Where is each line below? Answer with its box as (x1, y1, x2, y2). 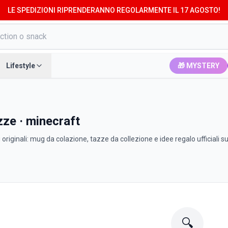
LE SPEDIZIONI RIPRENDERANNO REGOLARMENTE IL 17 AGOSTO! (8, 6, 220, 14)
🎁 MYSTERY (178, 62, 219, 70)
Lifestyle (6, 62, 35, 70)
